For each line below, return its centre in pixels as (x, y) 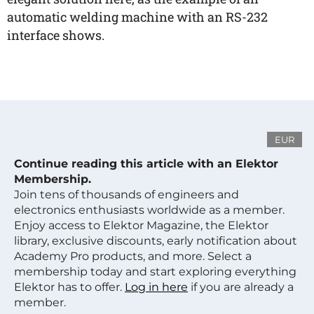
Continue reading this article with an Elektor (146, 164)
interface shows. (56, 35)
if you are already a (241, 287)
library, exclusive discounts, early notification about (156, 241)
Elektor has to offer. (69, 287)
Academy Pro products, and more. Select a (133, 256)
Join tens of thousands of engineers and (127, 194)
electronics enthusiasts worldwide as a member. (149, 210)
